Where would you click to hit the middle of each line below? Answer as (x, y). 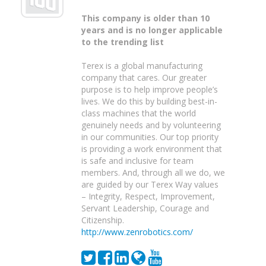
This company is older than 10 (145, 18)
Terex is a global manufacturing (142, 66)
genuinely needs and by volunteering (151, 125)
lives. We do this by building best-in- (149, 101)
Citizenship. (103, 220)
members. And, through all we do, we (153, 172)
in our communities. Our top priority (150, 137)
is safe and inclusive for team (137, 161)
